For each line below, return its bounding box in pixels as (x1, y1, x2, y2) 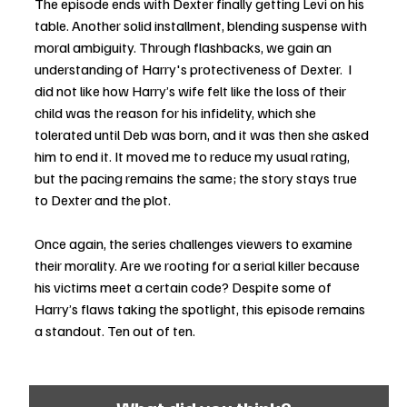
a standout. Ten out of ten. (35, 322, 195, 341)
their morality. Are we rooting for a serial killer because (35, 256, 362, 275)
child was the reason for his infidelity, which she (35, 104, 319, 123)
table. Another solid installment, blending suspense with (35, 16, 370, 35)
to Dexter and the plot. (35, 191, 171, 210)
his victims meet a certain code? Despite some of (35, 278, 334, 297)
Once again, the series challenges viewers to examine (35, 234, 355, 253)
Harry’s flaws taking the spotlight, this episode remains (35, 300, 368, 319)
